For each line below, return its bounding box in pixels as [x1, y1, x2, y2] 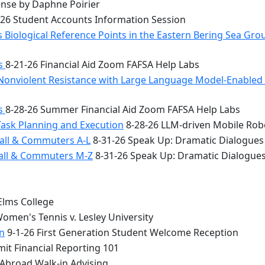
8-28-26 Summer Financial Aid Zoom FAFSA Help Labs [5, 103, 240, 116]
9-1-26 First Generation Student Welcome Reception [5, 226, 238, 239]
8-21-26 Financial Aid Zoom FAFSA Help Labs [5, 58, 199, 71]
